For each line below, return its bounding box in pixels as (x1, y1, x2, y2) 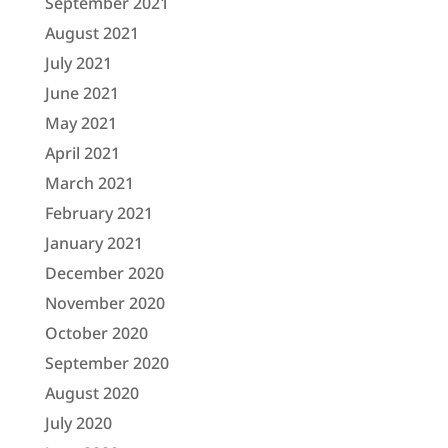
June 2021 (44, 81, 119, 104)
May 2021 (44, 111, 117, 134)
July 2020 (44, 411, 112, 434)
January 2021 (44, 231, 143, 254)
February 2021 (44, 201, 153, 224)
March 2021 (44, 171, 134, 194)
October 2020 (44, 321, 148, 344)
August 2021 (44, 21, 139, 44)
